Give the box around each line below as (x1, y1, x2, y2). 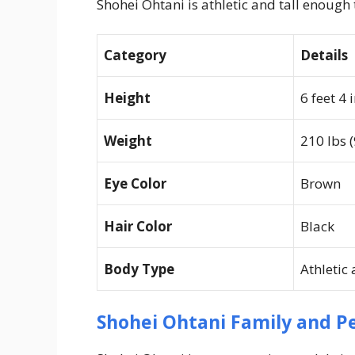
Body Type (104, 260, 174, 279)
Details (300, 46, 348, 65)
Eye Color (104, 174, 166, 193)
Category (104, 46, 166, 65)
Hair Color (104, 217, 172, 236)
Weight (104, 132, 152, 151)
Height (104, 89, 151, 108)
